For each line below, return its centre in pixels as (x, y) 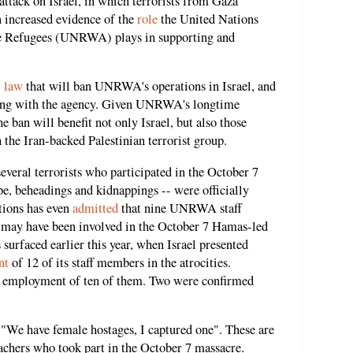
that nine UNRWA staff (180, 208)
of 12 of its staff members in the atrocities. (120, 262)
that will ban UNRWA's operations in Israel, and (149, 86)
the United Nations (208, 19)
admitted (95, 208)
